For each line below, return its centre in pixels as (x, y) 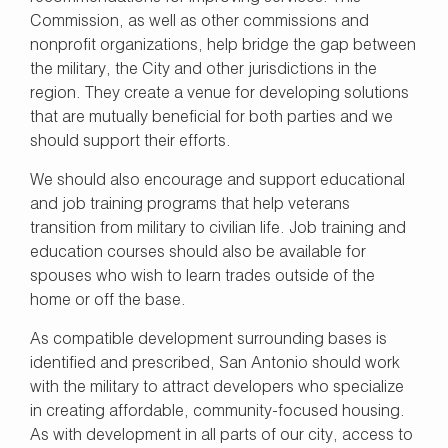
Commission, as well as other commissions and (199, 21)
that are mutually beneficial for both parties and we (211, 117)
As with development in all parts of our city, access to (221, 435)
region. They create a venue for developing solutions (219, 93)
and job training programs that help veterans (190, 204)
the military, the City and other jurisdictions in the (203, 69)
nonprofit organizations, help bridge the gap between (223, 45)
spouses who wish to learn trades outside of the (202, 276)
